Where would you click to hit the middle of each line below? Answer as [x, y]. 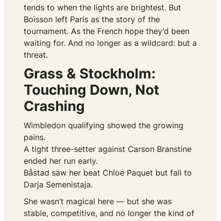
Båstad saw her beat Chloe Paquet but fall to [108, 173]
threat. [36, 55]
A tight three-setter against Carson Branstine [108, 149]
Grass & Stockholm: [90, 74]
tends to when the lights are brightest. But [102, 8]
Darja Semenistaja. [58, 185]
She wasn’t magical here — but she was [98, 202]
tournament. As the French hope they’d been [107, 31]
